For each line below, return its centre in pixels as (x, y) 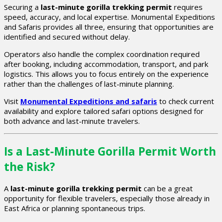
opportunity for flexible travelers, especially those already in (107, 198)
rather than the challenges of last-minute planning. (89, 83)
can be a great (167, 189)
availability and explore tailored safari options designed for (104, 111)
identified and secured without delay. (67, 36)
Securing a (22, 7)
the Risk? (29, 166)
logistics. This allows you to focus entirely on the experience (106, 74)
